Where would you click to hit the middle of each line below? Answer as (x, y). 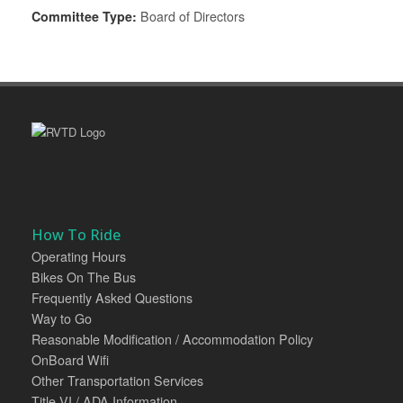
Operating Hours (79, 257)
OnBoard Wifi (70, 360)
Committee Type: (84, 16)
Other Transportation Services (117, 381)
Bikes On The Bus (84, 278)
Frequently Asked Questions (112, 298)
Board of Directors (191, 16)
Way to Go (62, 319)
